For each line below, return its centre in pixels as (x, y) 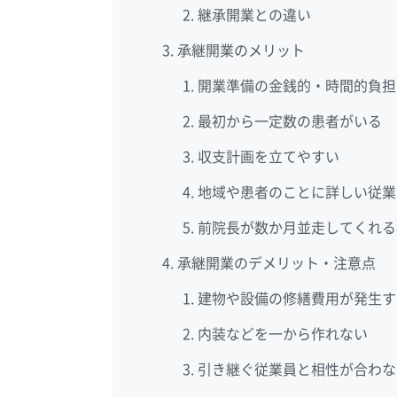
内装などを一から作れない (282, 335)
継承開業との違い (254, 16)
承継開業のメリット (241, 51)
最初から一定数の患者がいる (289, 122)
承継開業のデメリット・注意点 (277, 264)
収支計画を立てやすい (268, 157)
